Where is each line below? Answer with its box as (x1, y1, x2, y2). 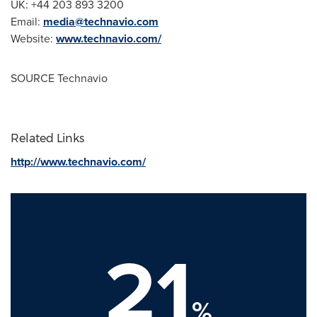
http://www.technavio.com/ (11, 153, 146, 170)
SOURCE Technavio (11, 69, 108, 86)
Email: (11, 13, 43, 30)
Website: (11, 30, 56, 47)
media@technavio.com (43, 13, 158, 30)
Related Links (11, 131, 84, 145)
